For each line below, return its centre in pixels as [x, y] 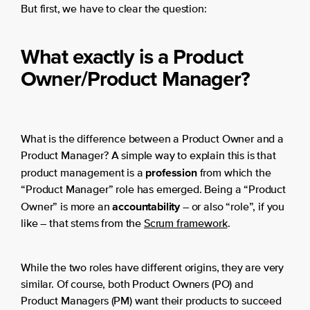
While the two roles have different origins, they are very [153, 268]
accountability [146, 207]
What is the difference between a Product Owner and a [152, 140]
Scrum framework [185, 224]
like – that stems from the [82, 224]
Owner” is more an [67, 208]
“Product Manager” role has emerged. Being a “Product [153, 190]
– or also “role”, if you [232, 208]
